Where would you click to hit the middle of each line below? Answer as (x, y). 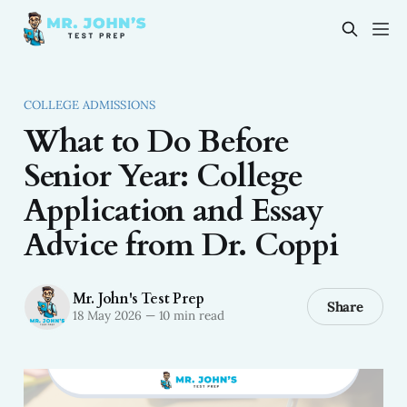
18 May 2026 (107, 316)
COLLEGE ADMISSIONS (89, 104)
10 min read (189, 316)
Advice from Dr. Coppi (181, 245)
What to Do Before (156, 142)
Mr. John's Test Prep (138, 299)
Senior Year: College (163, 176)
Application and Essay (174, 211)
